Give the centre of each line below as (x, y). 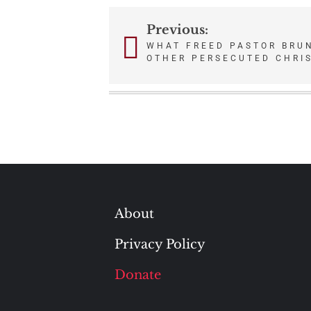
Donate (137, 275)
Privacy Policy (160, 244)
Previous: (177, 30)
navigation (167, 71)
